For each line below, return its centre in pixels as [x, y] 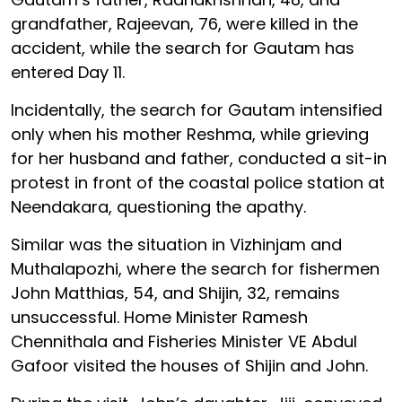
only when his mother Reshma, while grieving [190, 134]
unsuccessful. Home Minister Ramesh [159, 317]
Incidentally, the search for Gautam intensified [197, 110]
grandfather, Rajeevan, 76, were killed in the [184, 24]
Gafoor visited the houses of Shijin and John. [192, 366]
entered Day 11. [70, 72]
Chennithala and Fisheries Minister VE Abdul [184, 341]
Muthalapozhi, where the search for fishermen [195, 269]
